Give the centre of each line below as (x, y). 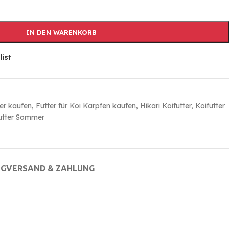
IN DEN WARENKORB (61, 32)
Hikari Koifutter (166, 106)
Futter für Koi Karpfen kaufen (86, 106)
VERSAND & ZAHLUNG (50, 168)
